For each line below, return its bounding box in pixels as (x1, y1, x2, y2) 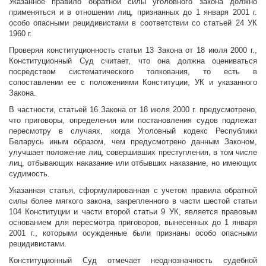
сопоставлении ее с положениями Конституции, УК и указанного (9, 78, 257, 87)
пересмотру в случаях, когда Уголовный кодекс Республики (9, 126, 257, 136)
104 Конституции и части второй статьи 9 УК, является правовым (9, 207, 257, 217)
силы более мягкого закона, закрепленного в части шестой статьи (9, 197, 257, 206)
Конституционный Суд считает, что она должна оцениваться (9, 56, 257, 66)
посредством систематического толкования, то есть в (9, 67, 257, 77)
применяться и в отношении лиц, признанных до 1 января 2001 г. (9, 8, 257, 17)
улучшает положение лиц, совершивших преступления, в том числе (9, 148, 257, 157)
